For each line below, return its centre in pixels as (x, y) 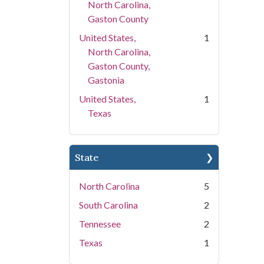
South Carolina (108, 205)
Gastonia (106, 80)
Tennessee (100, 224)
